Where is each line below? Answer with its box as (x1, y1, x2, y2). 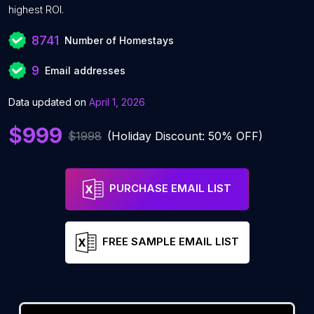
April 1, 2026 (89, 96, 145, 108)
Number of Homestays (64, 34, 174, 46)
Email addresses (45, 64, 125, 76)
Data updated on (8, 96, 86, 108)
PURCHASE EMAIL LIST (109, 182, 231, 196)
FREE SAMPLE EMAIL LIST (102, 235, 239, 249)
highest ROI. (8, 3, 64, 16)
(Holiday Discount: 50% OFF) (107, 128, 263, 143)
